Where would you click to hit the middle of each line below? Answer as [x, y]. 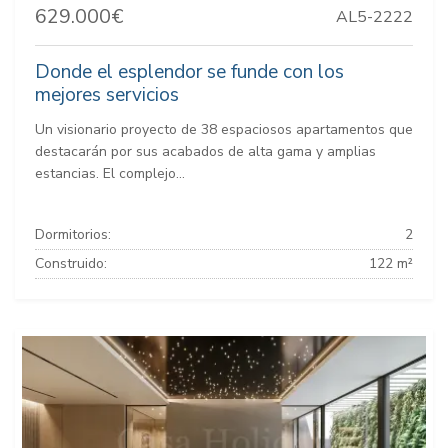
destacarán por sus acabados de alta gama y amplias [205, 151]
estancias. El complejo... [110, 173]
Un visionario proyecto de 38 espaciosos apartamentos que [224, 129]
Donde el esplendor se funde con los [189, 71]
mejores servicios [107, 94]
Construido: [71, 263]
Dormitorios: [73, 234]
